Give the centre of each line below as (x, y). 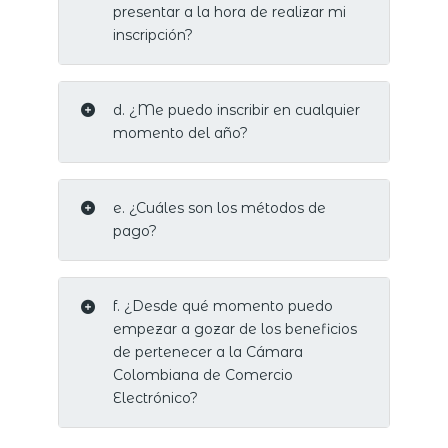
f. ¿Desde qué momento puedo (222, 306)
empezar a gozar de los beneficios (234, 329)
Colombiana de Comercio (202, 375)
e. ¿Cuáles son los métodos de (219, 207)
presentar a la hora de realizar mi (229, 11)
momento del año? (180, 132)
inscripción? (152, 34)
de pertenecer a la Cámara (207, 352)
